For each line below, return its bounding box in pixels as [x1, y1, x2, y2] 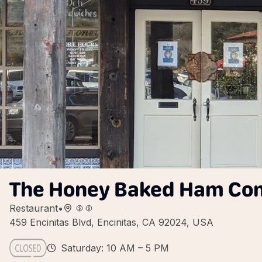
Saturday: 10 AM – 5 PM [61, 242, 169, 254]
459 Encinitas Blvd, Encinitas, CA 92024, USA [9, 216, 213, 228]
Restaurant [9, 202, 58, 214]
